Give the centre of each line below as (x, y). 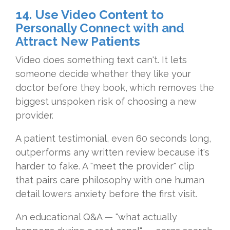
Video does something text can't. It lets (101, 60)
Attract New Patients (78, 42)
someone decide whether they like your (103, 74)
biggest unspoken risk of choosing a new (106, 102)
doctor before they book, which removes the (115, 88)
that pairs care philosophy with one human (110, 180)
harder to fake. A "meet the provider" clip (105, 166)
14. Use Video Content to (90, 15)
